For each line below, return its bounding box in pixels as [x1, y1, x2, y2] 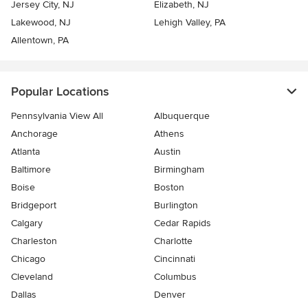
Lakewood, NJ [11, 16, 71, 29]
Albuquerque [154, 110, 210, 122]
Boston [154, 181, 184, 194]
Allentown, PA [11, 34, 69, 47]
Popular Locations [11, 84, 109, 100]
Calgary [11, 217, 43, 230]
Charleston [11, 235, 57, 247]
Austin [154, 146, 181, 158]
